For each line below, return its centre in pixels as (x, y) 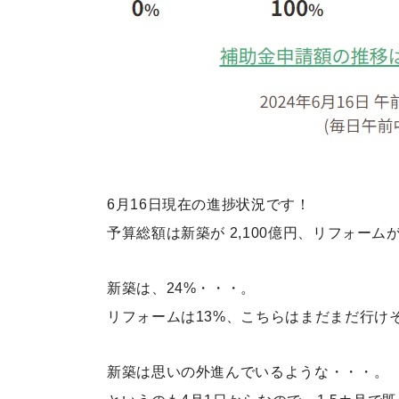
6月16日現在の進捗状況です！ (209, 204)
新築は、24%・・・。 (182, 288)
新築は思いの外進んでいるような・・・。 (248, 372)
